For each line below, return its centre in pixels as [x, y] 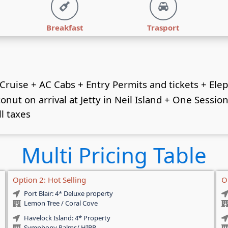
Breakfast [65, 28]
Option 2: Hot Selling [49, 180]
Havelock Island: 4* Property [67, 218]
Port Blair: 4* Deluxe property [69, 194]
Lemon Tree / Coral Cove [61, 203]
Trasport [163, 28]
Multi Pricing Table [114, 155]
